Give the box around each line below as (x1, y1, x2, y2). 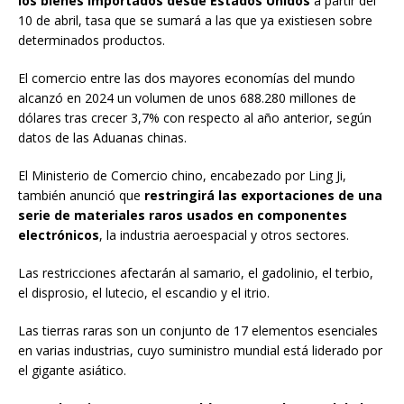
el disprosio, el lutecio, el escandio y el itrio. (18, 284, 270, 302)
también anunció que (18, 187, 144, 205)
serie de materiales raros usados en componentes (18, 207, 347, 225)
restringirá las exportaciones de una (144, 187, 382, 205)
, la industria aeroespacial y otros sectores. (99, 226, 349, 244)
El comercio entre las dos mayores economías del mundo (18, 69, 355, 87)
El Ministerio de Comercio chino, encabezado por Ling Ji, (18, 167, 346, 185)
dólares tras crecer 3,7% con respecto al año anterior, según (18, 109, 372, 127)
